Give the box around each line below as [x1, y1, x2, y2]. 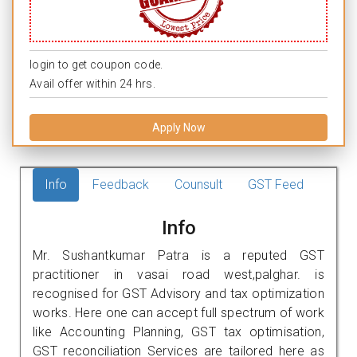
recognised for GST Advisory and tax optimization [33, 285, 324, 301]
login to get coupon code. [29, 57, 163, 71]
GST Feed [248, 176, 304, 192]
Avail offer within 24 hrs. [29, 76, 155, 90]
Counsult [175, 176, 222, 192]
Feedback [92, 176, 149, 192]
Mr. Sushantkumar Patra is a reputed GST [33, 247, 324, 263]
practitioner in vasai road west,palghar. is [33, 266, 324, 282]
